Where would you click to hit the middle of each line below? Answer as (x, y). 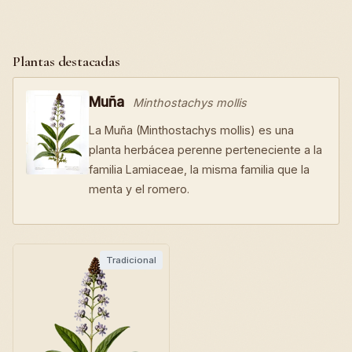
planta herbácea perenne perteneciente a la (205, 150)
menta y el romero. (139, 189)
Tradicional (131, 260)
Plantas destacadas (66, 61)
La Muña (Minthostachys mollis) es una (191, 130)
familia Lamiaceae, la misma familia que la (199, 169)
